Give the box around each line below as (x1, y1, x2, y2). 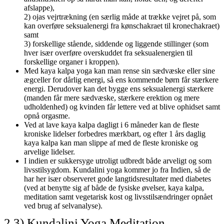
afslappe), (24, 3, 54, 12)
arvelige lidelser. (24, 147, 75, 156)
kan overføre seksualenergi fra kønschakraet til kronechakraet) (24, 21, 219, 30)
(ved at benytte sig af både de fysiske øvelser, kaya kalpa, (24, 183, 204, 192)
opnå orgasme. (24, 111, 70, 120)
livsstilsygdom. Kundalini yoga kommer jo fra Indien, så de (24, 165, 210, 174)
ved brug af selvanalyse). (24, 201, 102, 210)
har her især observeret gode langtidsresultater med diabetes (24, 174, 211, 183)
